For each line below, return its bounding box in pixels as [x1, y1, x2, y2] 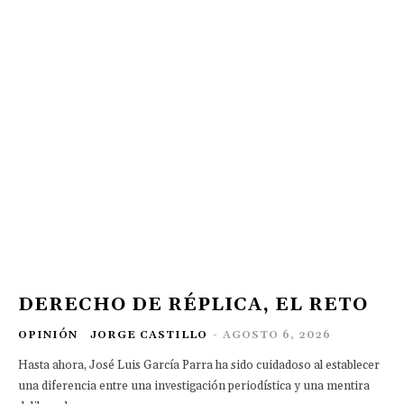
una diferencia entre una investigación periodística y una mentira [18, 379, 370, 394]
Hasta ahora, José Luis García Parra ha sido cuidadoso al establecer [18, 358, 380, 373]
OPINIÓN [18, 328, 78, 343]
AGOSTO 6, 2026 [223, 328, 331, 343]
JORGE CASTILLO [90, 328, 207, 343]
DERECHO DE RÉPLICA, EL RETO [18, 293, 368, 317]
